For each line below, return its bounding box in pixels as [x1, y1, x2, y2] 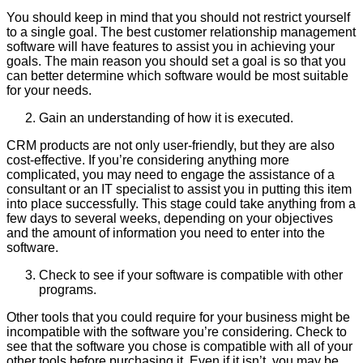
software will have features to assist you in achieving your [6, 39, 335, 53]
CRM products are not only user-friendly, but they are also [6, 138, 335, 152]
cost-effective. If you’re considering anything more [6, 152, 289, 167]
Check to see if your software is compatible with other [39, 267, 343, 282]
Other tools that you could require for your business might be [6, 310, 350, 324]
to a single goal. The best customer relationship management [6, 24, 356, 39]
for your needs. [6, 83, 92, 97]
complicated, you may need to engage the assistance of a [6, 167, 335, 181]
